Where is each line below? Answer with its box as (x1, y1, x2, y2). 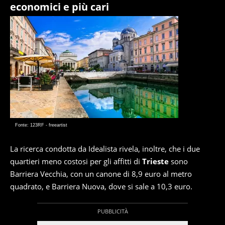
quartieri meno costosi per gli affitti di (10, 156, 142, 166)
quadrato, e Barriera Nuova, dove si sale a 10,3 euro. (10, 181, 192, 191)
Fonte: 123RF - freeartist (15, 123, 67, 128)
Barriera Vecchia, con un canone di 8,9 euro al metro (10, 169, 192, 179)
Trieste (142, 156, 169, 166)
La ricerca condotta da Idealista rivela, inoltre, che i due (10, 144, 200, 154)
